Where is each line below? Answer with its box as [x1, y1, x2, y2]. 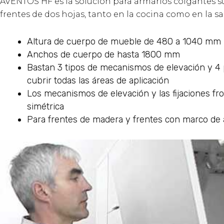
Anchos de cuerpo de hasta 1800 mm [27, 49, 180, 60]
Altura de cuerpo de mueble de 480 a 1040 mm [27, 36, 221, 47]
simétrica [27, 101, 64, 112]
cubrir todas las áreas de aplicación [27, 75, 169, 86]
